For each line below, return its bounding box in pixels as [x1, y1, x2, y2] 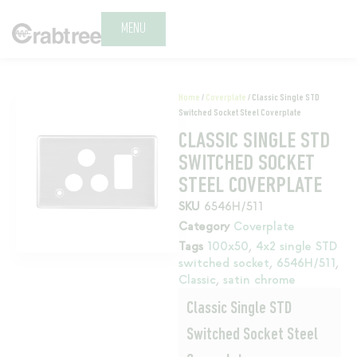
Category [178, 217, 229, 233]
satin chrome [223, 270, 296, 287]
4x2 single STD [256, 237, 337, 253]
